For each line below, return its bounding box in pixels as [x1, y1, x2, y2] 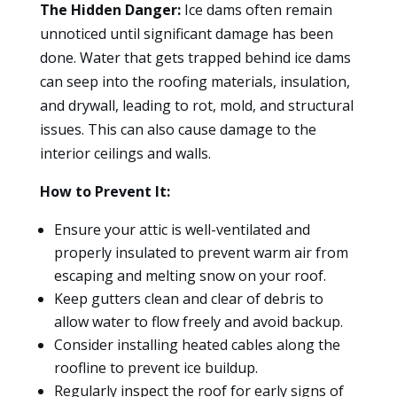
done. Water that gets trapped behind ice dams [39, 48, 351, 68]
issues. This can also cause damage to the [39, 120, 316, 140]
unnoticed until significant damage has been [39, 24, 333, 44]
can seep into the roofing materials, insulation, [39, 72, 350, 92]
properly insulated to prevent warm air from [53, 243, 348, 263]
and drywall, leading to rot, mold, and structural [39, 96, 354, 116]
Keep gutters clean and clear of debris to [53, 289, 323, 309]
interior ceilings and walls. [39, 144, 211, 164]
